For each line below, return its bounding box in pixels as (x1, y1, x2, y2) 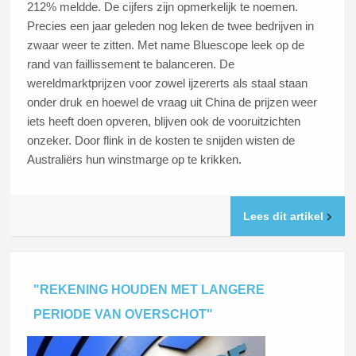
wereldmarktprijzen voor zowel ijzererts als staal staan (27, 76, 308, 91)
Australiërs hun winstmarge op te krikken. (27, 153, 242, 167)
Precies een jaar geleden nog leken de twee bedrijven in (27, 19, 315, 33)
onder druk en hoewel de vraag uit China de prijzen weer (27, 95, 318, 110)
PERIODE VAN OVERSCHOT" (33, 308, 214, 322)
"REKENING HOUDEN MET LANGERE (33, 283, 265, 297)
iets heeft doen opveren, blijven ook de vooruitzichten (27, 114, 301, 129)
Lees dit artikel (242, 209, 327, 222)
